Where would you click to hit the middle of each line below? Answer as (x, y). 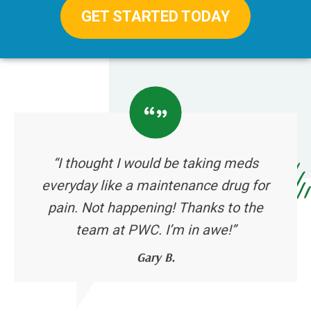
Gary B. (155, 258)
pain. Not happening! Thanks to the (155, 208)
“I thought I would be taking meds (155, 163)
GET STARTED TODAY (155, 17)
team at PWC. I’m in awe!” (155, 230)
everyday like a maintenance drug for (155, 186)
